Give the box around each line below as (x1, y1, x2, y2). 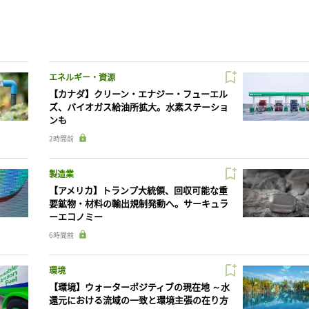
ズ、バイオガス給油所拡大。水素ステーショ (48, 99, 228, 113)
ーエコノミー (48, 209, 103, 223)
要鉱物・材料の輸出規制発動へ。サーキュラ (48, 196, 228, 210)
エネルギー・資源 (48, 70, 115, 83)
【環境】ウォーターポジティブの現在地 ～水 (48, 279, 230, 293)
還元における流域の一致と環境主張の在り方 (48, 292, 228, 306)
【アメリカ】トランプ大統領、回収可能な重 (48, 183, 228, 197)
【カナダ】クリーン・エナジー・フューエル (48, 86, 228, 100)
